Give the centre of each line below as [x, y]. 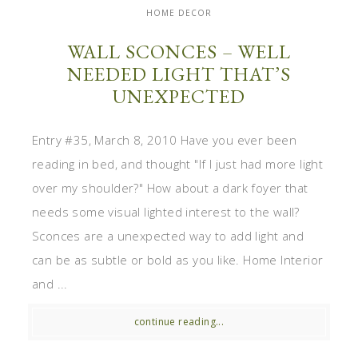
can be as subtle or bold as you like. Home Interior [178, 260]
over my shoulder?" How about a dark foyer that [170, 188]
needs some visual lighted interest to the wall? [166, 212]
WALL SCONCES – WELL [179, 52]
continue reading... [179, 322]
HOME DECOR [179, 13]
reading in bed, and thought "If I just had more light [178, 164]
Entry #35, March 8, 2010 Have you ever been [165, 140]
